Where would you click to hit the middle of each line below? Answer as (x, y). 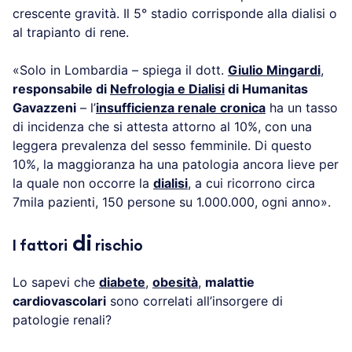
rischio (117, 247)
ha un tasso (302, 108)
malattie (230, 282)
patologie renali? (62, 320)
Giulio (246, 70)
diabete (122, 282)
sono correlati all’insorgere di (194, 301)
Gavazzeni (44, 108)
